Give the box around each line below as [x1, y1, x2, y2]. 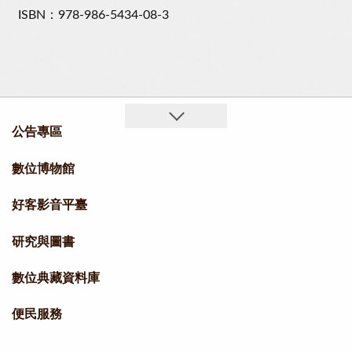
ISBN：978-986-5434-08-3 [18, 9, 169, 22]
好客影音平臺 [12, 199, 87, 212]
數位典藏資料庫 [12, 272, 100, 284]
